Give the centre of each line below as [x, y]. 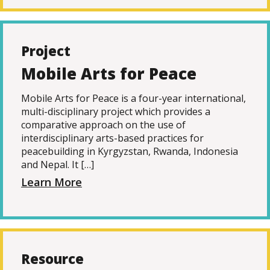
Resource [52, 259]
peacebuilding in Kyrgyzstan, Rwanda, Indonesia [130, 151]
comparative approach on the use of [103, 125]
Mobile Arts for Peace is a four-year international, [133, 98]
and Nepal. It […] [58, 165]
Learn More [52, 182]
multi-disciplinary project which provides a [116, 111]
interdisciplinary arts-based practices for [112, 138]
